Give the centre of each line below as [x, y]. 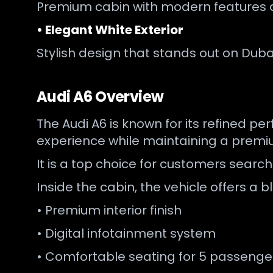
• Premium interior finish [109, 210]
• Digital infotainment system [126, 233]
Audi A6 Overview [100, 97]
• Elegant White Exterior [110, 30]
